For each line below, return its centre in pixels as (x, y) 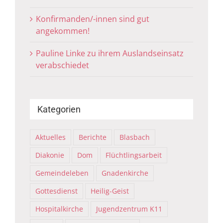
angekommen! (63, 31)
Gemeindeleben (62, 173)
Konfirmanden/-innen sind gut (93, 19)
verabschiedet (62, 65)
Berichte (93, 137)
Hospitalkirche (59, 209)
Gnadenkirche (125, 173)
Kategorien (59, 109)
